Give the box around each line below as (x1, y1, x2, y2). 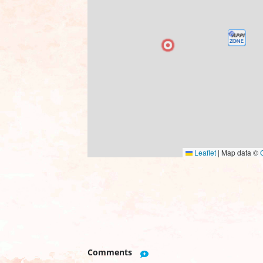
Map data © (220, 147, 260, 158)
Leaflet (193, 147, 216, 158)
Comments (87, 246, 133, 258)
